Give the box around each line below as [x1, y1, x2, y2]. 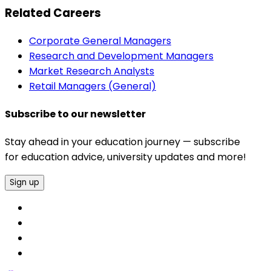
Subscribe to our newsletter [5, 106, 146, 121]
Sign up [10, 177, 39, 189]
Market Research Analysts [29, 64, 154, 78]
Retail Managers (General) [29, 79, 156, 93]
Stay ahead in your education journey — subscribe [5, 135, 240, 149]
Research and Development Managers [29, 48, 214, 63]
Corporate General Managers [29, 33, 171, 48]
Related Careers [5, 4, 101, 21]
